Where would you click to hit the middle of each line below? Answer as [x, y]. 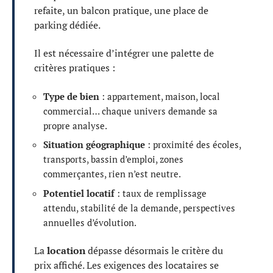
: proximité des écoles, [193, 144]
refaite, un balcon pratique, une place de [121, 10]
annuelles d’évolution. [90, 222]
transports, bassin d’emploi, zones [113, 159]
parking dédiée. [67, 25]
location [66, 250]
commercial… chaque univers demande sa [130, 111]
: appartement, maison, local [160, 96]
